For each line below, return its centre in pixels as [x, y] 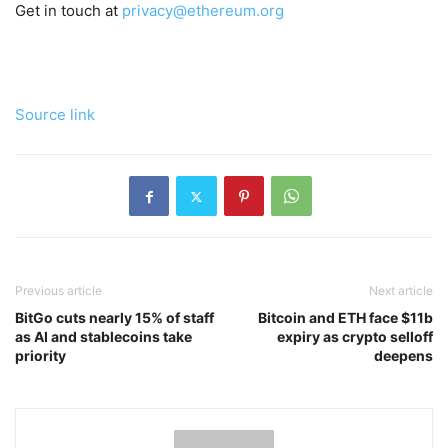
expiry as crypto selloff [355, 337]
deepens [403, 356]
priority [40, 356]
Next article [401, 291]
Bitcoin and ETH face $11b [345, 318]
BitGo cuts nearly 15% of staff [114, 318]
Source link [55, 115]
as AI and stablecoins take [103, 337]
